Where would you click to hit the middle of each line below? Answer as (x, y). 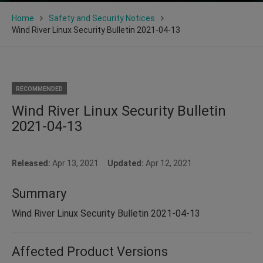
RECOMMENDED (39, 89)
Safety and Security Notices (102, 18)
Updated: (126, 163)
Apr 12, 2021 (168, 163)
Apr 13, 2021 (80, 163)
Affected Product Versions (90, 251)
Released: (32, 163)
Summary (39, 193)
